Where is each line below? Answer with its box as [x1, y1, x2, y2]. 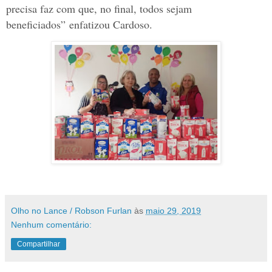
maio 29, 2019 [146, 205, 201, 216]
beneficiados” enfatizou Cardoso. [6, 16, 152, 32]
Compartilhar [17, 239, 60, 248]
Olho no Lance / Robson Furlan [11, 205, 132, 216]
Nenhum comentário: [11, 219, 92, 229]
